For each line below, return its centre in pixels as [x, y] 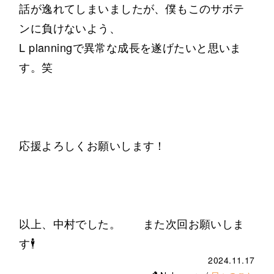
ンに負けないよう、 [70, 28]
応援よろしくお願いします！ [92, 145]
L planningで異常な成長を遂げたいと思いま [130, 47]
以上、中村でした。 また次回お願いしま [132, 224]
